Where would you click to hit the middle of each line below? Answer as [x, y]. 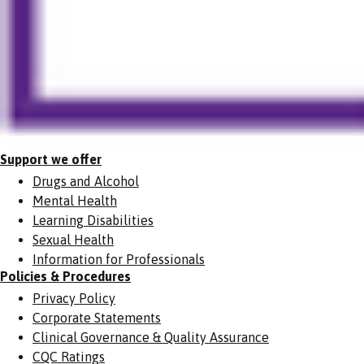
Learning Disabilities [93, 220]
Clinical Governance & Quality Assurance [151, 337]
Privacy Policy [74, 298]
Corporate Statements [97, 317]
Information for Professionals [119, 259]
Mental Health [75, 200]
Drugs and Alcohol [86, 181]
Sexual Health [73, 239]
